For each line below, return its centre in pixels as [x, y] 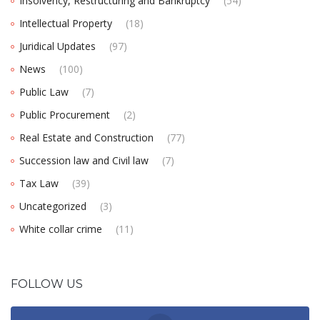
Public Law [44, 91]
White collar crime [61, 229]
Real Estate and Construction [86, 137]
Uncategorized [53, 206]
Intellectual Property [66, 23]
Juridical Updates [57, 46]
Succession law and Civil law [84, 160]
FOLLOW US [47, 284]
